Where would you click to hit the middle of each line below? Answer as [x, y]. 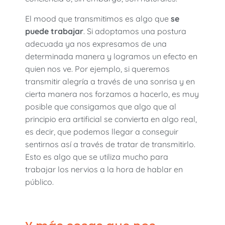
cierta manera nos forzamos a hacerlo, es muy [112, 94]
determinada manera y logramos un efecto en [111, 56]
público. [39, 182]
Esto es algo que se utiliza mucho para [97, 156]
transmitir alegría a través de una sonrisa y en [110, 81]
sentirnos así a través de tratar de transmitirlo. [110, 144]
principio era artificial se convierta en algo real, [111, 119]
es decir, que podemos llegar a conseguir [102, 131]
